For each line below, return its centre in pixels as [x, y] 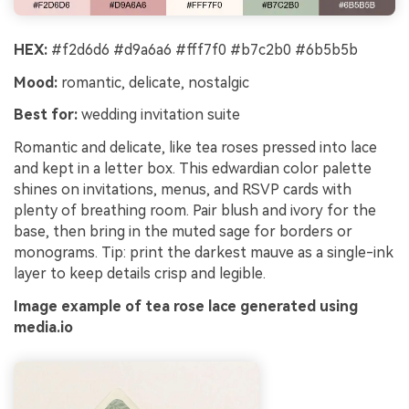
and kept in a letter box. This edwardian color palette [193, 169]
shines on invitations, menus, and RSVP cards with [183, 190]
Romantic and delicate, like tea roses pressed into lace [195, 148]
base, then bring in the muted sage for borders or [183, 232]
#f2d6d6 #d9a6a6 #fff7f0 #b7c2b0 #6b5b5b [203, 49]
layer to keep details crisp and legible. [140, 274]
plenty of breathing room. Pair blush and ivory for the [195, 211]
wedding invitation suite [159, 115]
